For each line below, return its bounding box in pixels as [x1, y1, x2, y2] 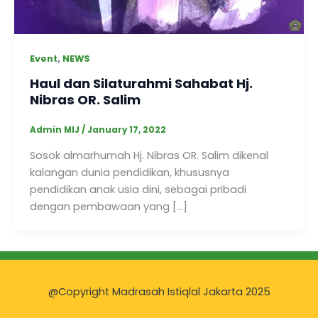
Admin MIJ [29, 124, 82, 136]
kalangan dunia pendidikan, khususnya [29, 165, 229, 180]
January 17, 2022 [87, 124, 166, 136]
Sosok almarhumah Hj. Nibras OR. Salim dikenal [29, 148, 268, 163]
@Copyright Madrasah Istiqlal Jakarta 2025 [48, 285, 270, 299]
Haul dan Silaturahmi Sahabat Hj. [29, 74, 253, 92]
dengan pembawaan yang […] [29, 199, 187, 214]
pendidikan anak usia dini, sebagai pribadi [29, 182, 246, 197]
